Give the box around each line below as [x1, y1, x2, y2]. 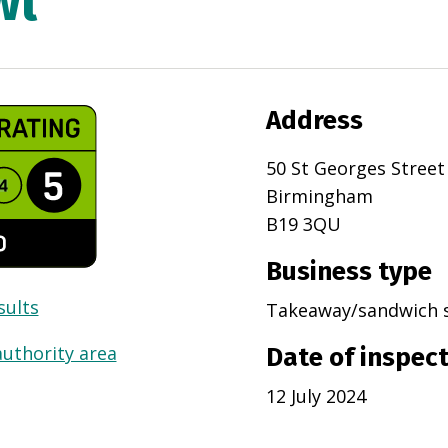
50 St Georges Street [265, 156, 445, 181]
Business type [265, 256, 432, 288]
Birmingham [265, 184, 373, 209]
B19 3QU [265, 212, 341, 237]
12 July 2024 [265, 384, 366, 409]
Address [265, 105, 363, 137]
